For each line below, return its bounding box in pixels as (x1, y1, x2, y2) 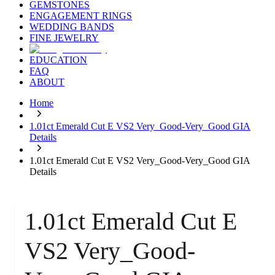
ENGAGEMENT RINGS (29, 10, 132, 21)
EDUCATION (29, 55, 87, 66)
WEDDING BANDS (29, 21, 114, 33)
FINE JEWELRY (29, 33, 99, 44)
